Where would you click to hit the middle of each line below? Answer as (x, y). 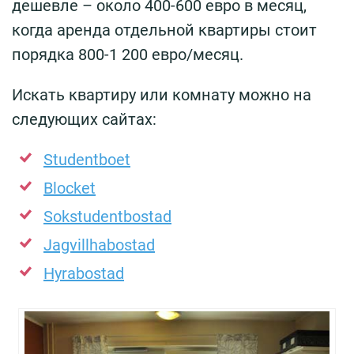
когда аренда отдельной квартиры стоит (164, 30)
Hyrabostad (84, 274)
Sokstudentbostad (107, 217)
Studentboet (87, 160)
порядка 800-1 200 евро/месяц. (128, 55)
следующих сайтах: (84, 120)
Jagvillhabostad (99, 245)
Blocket (70, 188)
